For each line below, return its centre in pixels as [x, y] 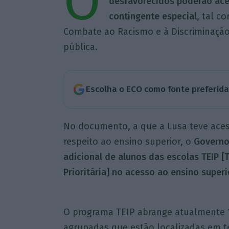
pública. [80, 47]
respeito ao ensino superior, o [128, 141]
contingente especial [153, 17]
